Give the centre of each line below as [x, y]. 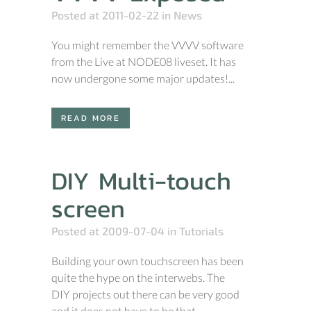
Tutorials [201, 231]
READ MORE [91, 118]
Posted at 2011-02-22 [105, 15]
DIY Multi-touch [141, 180]
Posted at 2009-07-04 [108, 231]
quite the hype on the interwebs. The [138, 277]
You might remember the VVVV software [148, 45]
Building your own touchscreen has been [148, 261]
